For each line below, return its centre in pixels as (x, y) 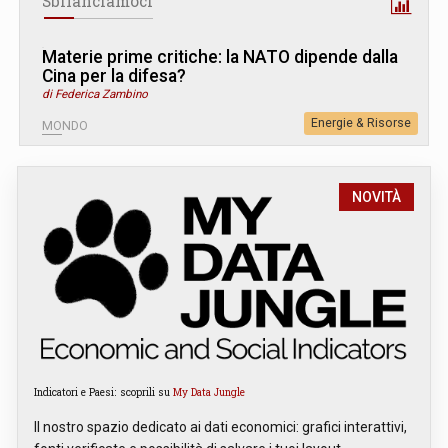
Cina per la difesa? (114, 76)
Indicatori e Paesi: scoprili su (103, 392)
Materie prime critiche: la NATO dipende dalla (220, 57)
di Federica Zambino (95, 94)
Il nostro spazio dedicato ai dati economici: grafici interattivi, (220, 427)
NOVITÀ (376, 197)
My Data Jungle (209, 392)
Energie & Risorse (361, 123)
